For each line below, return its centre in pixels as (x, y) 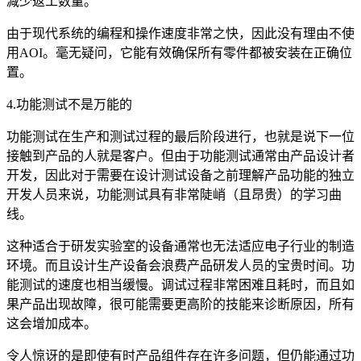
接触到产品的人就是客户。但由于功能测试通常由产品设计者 (180, 156)
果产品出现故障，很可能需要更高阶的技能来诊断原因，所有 (180, 304)
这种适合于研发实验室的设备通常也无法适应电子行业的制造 (180, 246)
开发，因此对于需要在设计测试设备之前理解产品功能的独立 (180, 175)
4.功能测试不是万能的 (69, 104)
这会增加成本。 (52, 324)
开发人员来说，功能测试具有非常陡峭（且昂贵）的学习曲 (174, 195)
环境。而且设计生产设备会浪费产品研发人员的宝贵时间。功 (180, 266)
